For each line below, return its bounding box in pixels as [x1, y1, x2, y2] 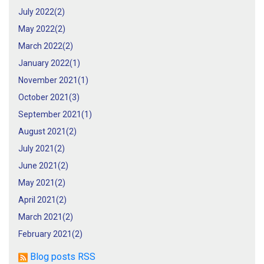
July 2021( [18, 144, 57, 154]
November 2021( [18, 75, 81, 85]
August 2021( [18, 127, 69, 137]
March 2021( [18, 212, 65, 222]
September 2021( [18, 110, 84, 120]
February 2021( [18, 229, 75, 239]
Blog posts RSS [28, 251, 95, 263]
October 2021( [18, 93, 72, 103]
